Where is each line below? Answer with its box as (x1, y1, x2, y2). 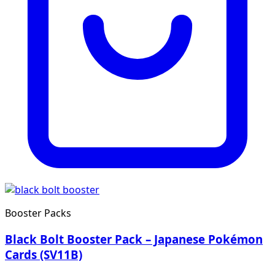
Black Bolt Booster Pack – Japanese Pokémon (5, 231, 263, 247)
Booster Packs (5, 206, 71, 220)
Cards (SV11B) (5, 246, 82, 262)
